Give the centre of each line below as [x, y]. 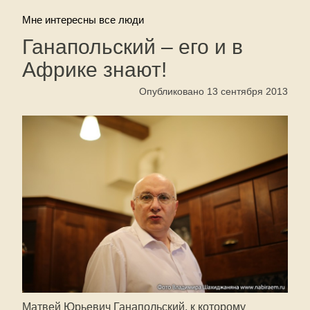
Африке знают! [94, 70]
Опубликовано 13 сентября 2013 [213, 91]
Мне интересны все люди [83, 20]
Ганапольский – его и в [133, 47]
